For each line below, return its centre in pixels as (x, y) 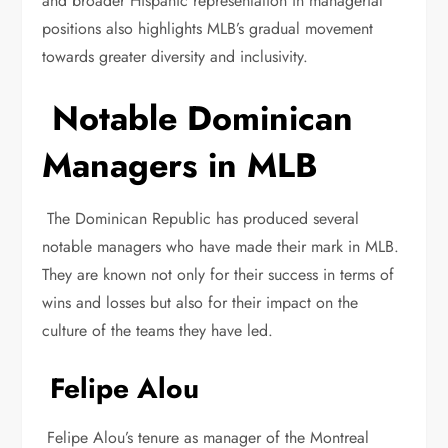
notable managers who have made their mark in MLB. (221, 246)
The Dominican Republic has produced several (201, 218)
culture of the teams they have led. (160, 330)
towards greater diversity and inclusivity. (178, 56)
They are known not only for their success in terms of (218, 274)
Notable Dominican (198, 118)
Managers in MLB (180, 165)
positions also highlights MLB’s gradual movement (208, 28)
